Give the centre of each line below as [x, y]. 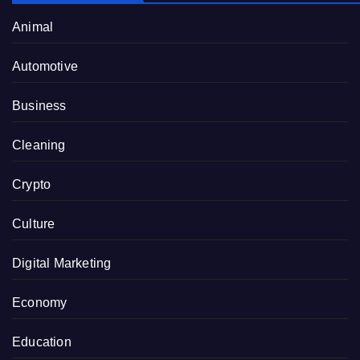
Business [39, 105]
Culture [34, 223]
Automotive [45, 66]
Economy [40, 302]
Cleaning [39, 145]
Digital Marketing [62, 263]
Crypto [32, 184]
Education [42, 342]
